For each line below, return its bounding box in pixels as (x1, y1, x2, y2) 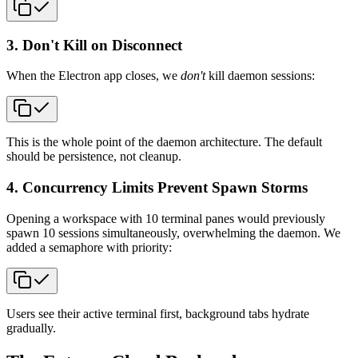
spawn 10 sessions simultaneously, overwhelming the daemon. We (6, 225, 340, 240)
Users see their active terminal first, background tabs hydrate (6, 306, 309, 320)
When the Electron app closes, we (6, 69, 181, 83)
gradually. (6, 320, 56, 335)
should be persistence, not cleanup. (6, 149, 181, 164)
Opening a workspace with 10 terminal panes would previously (6, 211, 325, 225)
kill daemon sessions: (205, 69, 315, 83)
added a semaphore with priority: (6, 240, 172, 254)
